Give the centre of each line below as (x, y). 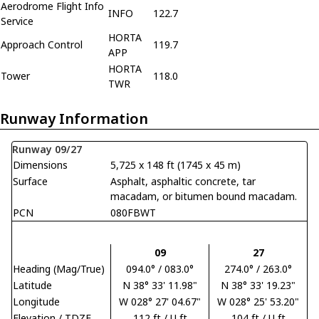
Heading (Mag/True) (59, 268)
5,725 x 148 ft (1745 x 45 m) (176, 164)
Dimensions (40, 164)
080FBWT (133, 212)
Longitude (36, 301)
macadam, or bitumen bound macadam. (204, 196)
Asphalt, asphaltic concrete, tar (183, 181)
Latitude (32, 285)
